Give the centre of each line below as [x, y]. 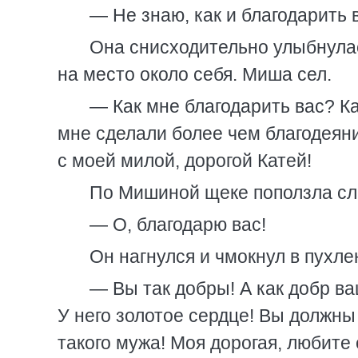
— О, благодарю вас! [178, 225]
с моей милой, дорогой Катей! [185, 161]
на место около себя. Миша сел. [195, 74]
